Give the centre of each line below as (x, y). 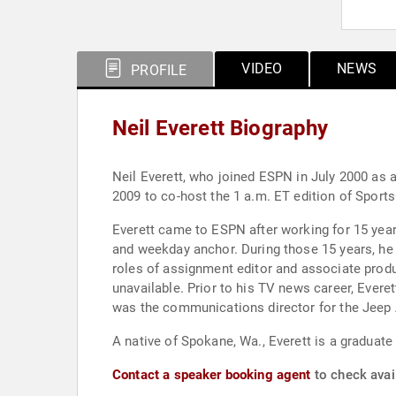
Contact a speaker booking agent (212, 375)
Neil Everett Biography (221, 128)
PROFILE (157, 70)
